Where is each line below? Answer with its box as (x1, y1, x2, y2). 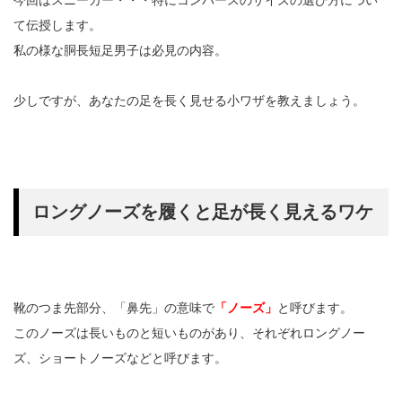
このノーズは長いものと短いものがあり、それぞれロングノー (13, 326, 365, 341)
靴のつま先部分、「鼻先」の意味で (13, 301, 214, 316)
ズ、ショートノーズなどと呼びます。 (13, 351, 227, 366)
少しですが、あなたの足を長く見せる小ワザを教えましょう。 (13, 93, 365, 109)
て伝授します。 (13, 18, 101, 33)
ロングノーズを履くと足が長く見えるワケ (32, 202, 373, 223)
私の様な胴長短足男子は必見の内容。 (13, 43, 227, 58)
